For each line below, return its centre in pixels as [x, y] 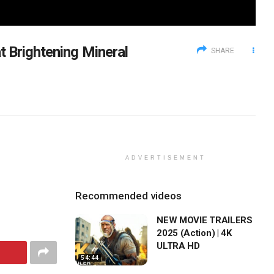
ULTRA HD [178, 246]
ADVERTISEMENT [165, 157]
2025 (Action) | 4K [194, 233]
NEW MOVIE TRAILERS [205, 220]
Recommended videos [129, 195]
